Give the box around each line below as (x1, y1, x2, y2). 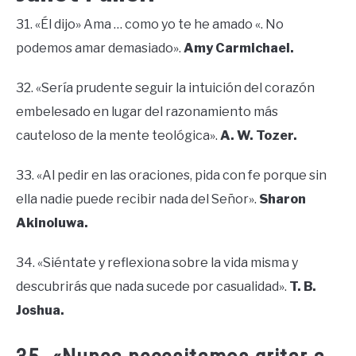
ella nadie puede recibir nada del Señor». (16, 191, 259, 207)
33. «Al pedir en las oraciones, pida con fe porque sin (16, 167, 327, 183)
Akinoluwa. (16, 215, 88, 230)
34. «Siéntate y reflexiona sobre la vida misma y (16, 254, 298, 270)
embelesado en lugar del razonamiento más (16, 103, 278, 119)
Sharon (259, 191, 306, 207)
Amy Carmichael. (184, 40, 294, 56)
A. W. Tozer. (220, 127, 297, 143)
